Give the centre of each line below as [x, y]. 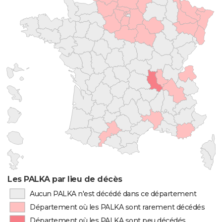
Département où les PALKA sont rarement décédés [117, 207]
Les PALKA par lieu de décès [65, 179]
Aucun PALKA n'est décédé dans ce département [113, 194]
